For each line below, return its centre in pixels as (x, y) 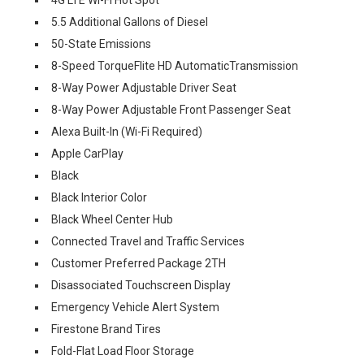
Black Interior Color (99, 197)
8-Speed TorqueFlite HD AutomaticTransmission (175, 65)
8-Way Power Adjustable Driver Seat (144, 87)
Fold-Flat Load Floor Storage (123, 351)
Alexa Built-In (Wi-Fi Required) (127, 131)
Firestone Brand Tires (106, 329)
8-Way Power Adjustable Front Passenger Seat (171, 109)
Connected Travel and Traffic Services (148, 241)
